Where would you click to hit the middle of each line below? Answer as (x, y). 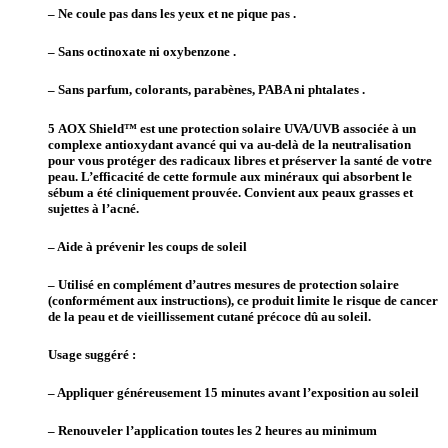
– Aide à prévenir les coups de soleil (147, 246)
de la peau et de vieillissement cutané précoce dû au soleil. (209, 316)
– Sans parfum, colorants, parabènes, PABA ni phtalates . (206, 90)
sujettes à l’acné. (93, 208)
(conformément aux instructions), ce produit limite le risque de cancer (243, 300)
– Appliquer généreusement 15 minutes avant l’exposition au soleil (233, 393)
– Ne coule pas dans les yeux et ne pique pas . (172, 14)
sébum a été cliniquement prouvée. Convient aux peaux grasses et (230, 192)
